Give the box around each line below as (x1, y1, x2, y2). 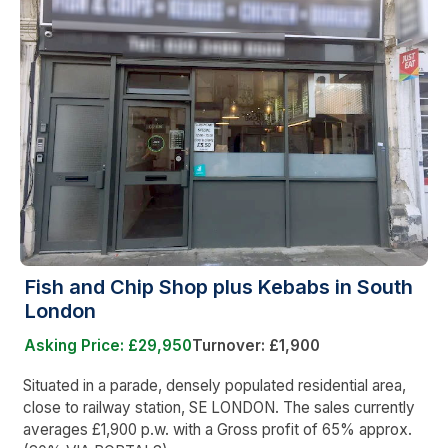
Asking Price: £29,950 (24, 335, 192, 355)
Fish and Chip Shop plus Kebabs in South (25, 274, 413, 299)
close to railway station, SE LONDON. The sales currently (23, 397, 415, 417)
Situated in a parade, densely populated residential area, (23, 375, 406, 395)
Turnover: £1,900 (192, 335, 320, 355)
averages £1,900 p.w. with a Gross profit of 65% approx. (23, 419, 412, 439)
